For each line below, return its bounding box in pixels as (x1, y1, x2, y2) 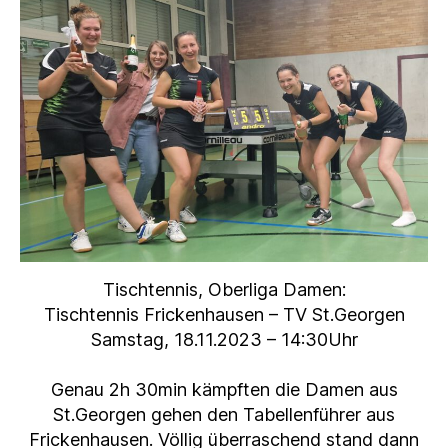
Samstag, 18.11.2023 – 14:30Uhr (90, 328, 358, 350)
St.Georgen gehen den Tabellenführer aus (53, 403, 395, 425)
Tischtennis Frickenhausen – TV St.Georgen (43, 303, 405, 325)
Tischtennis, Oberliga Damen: (102, 278, 346, 300)
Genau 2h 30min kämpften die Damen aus (50, 378, 398, 400)
